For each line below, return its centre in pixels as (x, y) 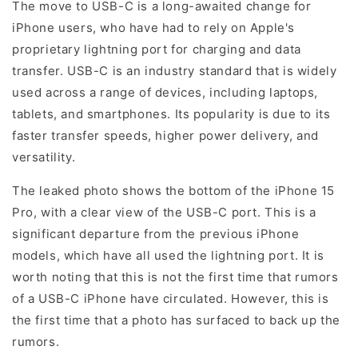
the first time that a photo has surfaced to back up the (177, 320)
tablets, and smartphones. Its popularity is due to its (171, 114)
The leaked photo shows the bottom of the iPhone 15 (174, 191)
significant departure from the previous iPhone (156, 234)
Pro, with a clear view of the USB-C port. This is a (164, 213)
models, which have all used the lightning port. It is (168, 256)
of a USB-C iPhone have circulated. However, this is (171, 299)
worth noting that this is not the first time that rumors (175, 277)
